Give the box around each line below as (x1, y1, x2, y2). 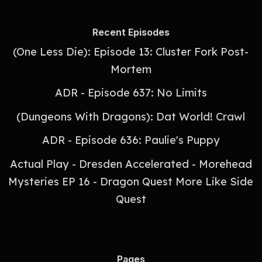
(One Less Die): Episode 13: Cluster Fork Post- (13, 44, 249, 58)
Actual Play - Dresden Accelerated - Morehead (9, 157, 252, 171)
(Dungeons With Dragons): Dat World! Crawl (16, 109, 246, 123)
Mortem (110, 62, 151, 76)
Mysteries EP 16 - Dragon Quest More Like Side (8, 174, 254, 188)
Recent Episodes (92, 27, 170, 39)
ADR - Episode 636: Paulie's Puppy (42, 133, 220, 147)
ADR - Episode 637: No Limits (54, 86, 207, 100)
